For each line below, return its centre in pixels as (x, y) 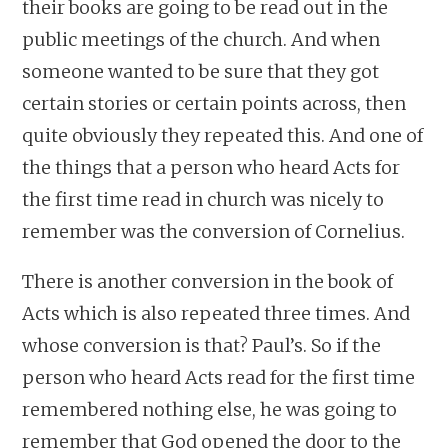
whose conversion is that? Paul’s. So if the (202, 345)
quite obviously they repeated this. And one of (223, 135)
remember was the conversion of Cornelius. (214, 231)
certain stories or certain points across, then (214, 103)
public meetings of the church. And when (201, 39)
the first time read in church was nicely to (203, 199)
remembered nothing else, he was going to (210, 409)
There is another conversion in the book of (208, 281)
